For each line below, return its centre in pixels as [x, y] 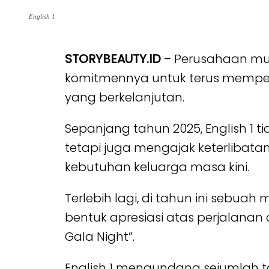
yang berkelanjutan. [124, 97]
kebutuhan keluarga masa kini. [157, 167]
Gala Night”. [99, 237]
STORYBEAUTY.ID [113, 59]
